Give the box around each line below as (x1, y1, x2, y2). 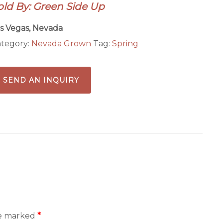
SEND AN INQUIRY (2, 76, 79, 85)
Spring (111, 39, 138, 48)
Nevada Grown (31, 39, 91, 48)
